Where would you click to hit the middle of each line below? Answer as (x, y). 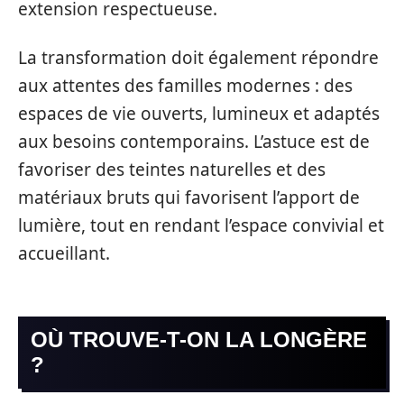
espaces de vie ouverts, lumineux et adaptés (199, 113)
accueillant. (64, 253)
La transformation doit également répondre (198, 57)
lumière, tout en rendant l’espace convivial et (201, 225)
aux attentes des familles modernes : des (185, 85)
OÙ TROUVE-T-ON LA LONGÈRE (199, 340)
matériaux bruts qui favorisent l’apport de (189, 197)
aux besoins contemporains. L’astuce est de (194, 141)
